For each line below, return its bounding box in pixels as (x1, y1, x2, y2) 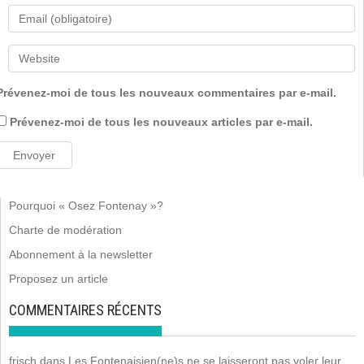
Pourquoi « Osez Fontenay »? (9, 199, 163, 212)
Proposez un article (9, 272, 108, 285)
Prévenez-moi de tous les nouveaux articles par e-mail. (10, 115, 313, 128)
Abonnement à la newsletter (9, 248, 153, 261)
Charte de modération (9, 223, 122, 236)
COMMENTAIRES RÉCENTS (9, 301, 162, 318)
